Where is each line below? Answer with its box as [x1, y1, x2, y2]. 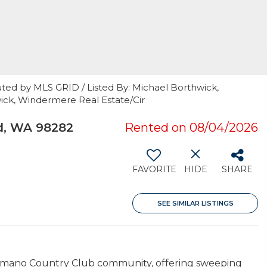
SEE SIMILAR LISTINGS [157, 199, 234, 207]
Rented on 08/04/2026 [125, 120, 258, 135]
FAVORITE [132, 164, 176, 175]
